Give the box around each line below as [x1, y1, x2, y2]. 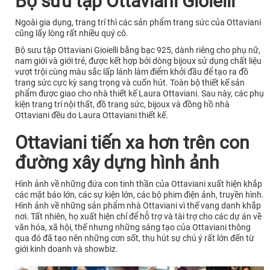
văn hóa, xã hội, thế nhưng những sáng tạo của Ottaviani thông [15, 222, 251, 233]
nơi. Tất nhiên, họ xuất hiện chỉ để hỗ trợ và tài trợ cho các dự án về [15, 212, 262, 222]
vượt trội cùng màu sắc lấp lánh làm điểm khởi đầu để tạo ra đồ [15, 67, 248, 77]
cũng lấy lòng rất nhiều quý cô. [15, 28, 128, 39]
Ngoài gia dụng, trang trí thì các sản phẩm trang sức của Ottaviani [15, 17, 261, 28]
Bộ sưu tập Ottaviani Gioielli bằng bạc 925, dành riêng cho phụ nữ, [15, 45, 260, 55]
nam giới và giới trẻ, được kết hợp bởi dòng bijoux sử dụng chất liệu [15, 56, 262, 66]
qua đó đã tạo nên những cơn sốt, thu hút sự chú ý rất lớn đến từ [15, 233, 254, 243]
